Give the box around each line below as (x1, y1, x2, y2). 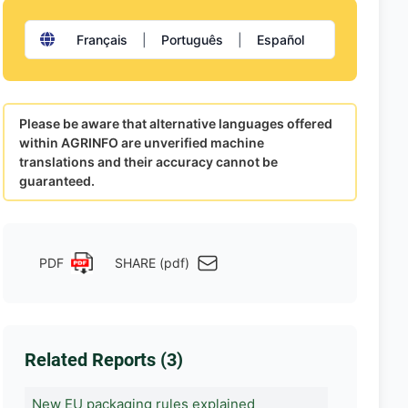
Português (160, 31, 223, 47)
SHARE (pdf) (114, 255, 189, 271)
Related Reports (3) (24, 348, 183, 371)
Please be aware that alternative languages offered (18, 115, 332, 131)
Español (256, 31, 304, 47)
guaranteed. (18, 172, 95, 189)
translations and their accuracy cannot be (18, 153, 278, 169)
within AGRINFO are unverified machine (18, 134, 264, 150)
